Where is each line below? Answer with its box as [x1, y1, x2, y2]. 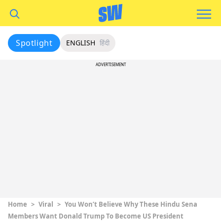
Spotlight [16, 37, 53, 48]
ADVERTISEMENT [95, 62, 126, 67]
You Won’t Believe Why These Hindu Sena [65, 200, 197, 209]
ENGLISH [66, 38, 96, 47]
